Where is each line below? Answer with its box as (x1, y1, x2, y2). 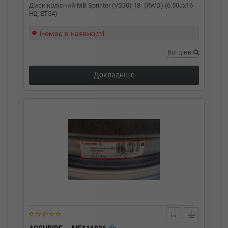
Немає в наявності (40, 29, 104, 38)
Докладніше (94, 71, 134, 79)
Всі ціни (167, 48, 193, 56)
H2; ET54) (29, 10, 58, 17)
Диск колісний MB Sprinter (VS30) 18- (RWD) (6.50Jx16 (29, 2, 193, 9)
